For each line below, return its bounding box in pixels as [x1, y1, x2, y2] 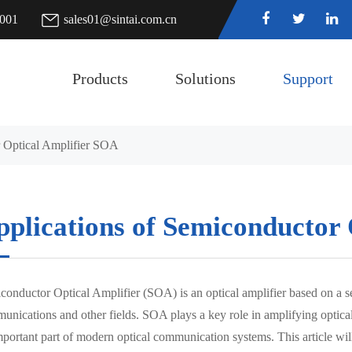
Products [72, 70, 129, 87]
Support [283, 70, 334, 87]
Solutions [175, 70, 236, 87]
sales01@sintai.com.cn [64, 13, 178, 26]
